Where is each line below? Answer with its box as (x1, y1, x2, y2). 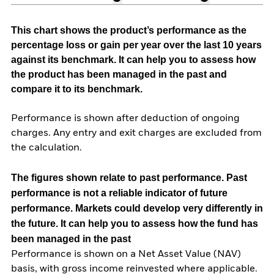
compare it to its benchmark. (11, 83, 143, 94)
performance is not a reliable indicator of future (11, 188, 228, 199)
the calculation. (11, 143, 82, 154)
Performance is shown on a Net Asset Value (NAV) (11, 250, 241, 260)
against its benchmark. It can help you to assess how (11, 54, 256, 65)
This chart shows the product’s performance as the (11, 24, 246, 35)
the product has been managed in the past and (11, 68, 227, 80)
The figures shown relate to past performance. (11, 172, 226, 183)
